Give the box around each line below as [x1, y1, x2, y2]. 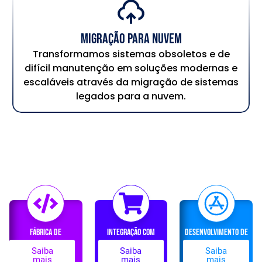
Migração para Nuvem [80, 30, 182, 47]
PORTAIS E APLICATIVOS [184, 237, 249, 249]
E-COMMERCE [112, 237, 150, 249]
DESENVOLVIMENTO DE [184, 226, 248, 238]
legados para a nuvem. [76, 89, 186, 103]
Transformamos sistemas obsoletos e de [32, 47, 230, 61]
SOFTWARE [30, 237, 61, 249]
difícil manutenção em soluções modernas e [25, 61, 237, 75]
